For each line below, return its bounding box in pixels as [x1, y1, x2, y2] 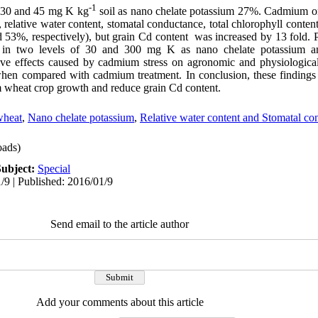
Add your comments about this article [35, 296, 204, 308]
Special [38, 163, 70, 175]
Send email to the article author [50, 218, 189, 230]
